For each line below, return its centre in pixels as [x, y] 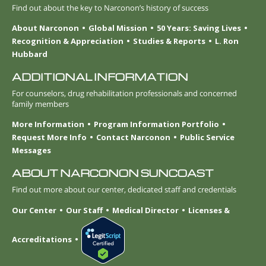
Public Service [207, 137]
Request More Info [49, 137]
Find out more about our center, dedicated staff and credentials [124, 190]
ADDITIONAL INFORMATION [100, 77]
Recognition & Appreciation [68, 41]
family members [40, 104]
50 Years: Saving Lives [199, 28]
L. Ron [227, 41]
